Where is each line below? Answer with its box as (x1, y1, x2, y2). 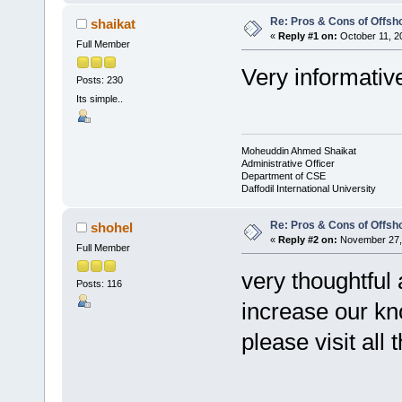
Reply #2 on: (277, 234, 337, 246)
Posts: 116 (75, 278, 122, 290)
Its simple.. (75, 93, 123, 105)
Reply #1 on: (277, 30, 337, 41)
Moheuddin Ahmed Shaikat (240, 145, 356, 157)
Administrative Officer (240, 158, 335, 170)
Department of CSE (240, 170, 326, 182)
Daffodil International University (240, 183, 376, 195)
